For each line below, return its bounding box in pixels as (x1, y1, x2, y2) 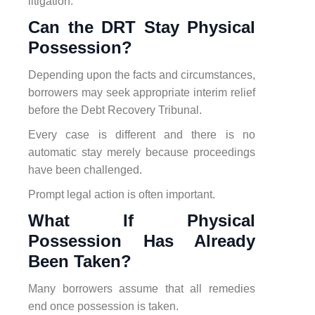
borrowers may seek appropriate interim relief (28, 86, 255, 98)
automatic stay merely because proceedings (28, 146, 255, 158)
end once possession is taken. (28, 300, 179, 312)
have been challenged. (28, 163, 142, 176)
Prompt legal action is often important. (28, 188, 215, 200)
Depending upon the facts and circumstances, (28, 68, 255, 81)
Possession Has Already (28, 231, 255, 250)
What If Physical (28, 210, 255, 230)
